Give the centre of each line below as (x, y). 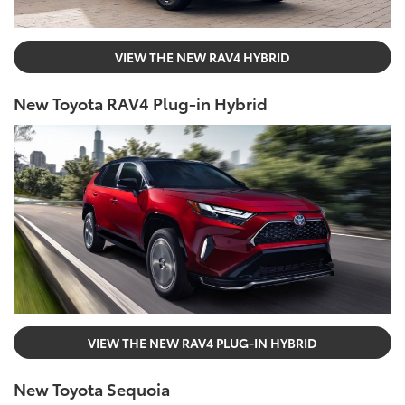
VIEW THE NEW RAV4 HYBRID (202, 57)
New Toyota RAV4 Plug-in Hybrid (141, 103)
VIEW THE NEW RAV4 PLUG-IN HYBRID (202, 342)
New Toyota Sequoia (92, 388)
